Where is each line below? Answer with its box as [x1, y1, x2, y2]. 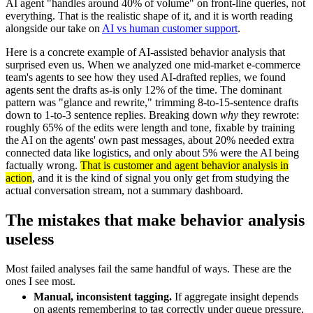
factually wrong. [6, 159, 80, 171]
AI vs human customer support [102, 22, 238, 34]
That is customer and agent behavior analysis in [80, 159, 289, 171]
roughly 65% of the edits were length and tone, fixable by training [6, 121, 295, 133]
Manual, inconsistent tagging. [34, 291, 172, 303]
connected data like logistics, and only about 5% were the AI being [6, 146, 299, 159]
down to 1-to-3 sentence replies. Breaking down [6, 108, 220, 121]
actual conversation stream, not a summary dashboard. [6, 184, 243, 196]
